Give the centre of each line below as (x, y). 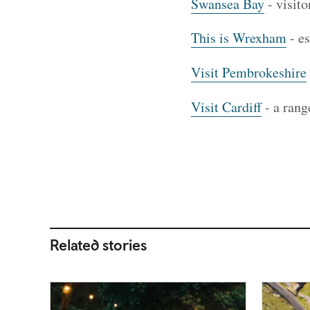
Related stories (98, 245)
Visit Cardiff (226, 107)
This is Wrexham (238, 38)
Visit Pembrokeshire (248, 73)
